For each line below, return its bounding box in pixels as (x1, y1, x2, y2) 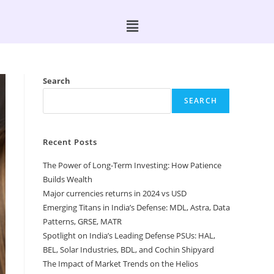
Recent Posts (43, 136, 97, 148)
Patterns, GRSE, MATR (43, 216, 122, 228)
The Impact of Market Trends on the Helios (43, 258, 198, 270)
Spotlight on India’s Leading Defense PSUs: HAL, (43, 230, 215, 242)
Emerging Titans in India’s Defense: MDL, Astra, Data (43, 202, 230, 213)
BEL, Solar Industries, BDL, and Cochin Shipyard (43, 244, 214, 256)
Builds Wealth (43, 174, 92, 185)
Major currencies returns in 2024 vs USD (43, 188, 187, 199)
